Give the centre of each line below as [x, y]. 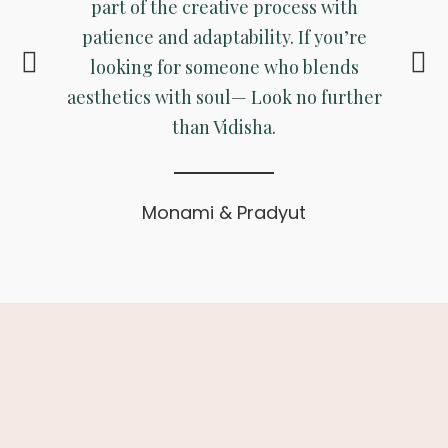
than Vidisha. [224, 127]
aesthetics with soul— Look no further [224, 97]
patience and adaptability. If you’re [224, 37]
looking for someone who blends [224, 67]
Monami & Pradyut [224, 213]
